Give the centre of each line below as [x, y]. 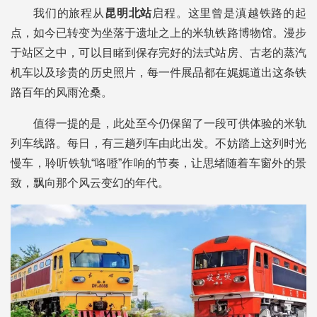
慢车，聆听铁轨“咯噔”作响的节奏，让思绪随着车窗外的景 [158, 163]
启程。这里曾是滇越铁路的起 [230, 13]
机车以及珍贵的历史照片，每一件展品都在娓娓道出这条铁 [158, 72]
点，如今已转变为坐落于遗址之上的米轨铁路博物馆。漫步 [158, 33]
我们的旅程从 [69, 13]
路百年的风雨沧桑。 [62, 92]
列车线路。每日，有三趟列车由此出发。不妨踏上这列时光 [158, 143]
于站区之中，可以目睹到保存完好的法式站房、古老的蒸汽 [158, 52]
